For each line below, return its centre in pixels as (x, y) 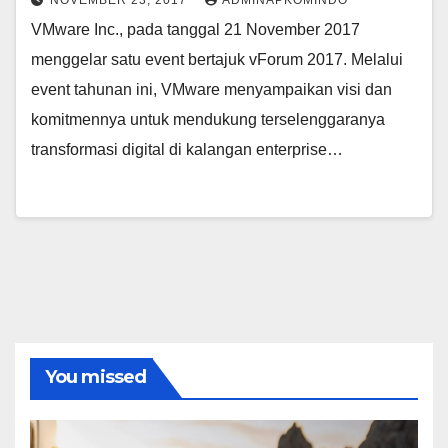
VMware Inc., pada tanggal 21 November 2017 (195, 29)
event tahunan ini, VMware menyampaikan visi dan (211, 89)
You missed (95, 377)
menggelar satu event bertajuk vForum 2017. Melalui (217, 59)
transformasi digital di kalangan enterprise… (187, 149)
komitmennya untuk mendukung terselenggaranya (208, 119)
